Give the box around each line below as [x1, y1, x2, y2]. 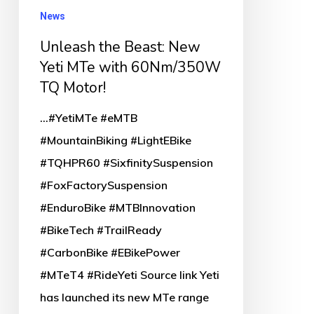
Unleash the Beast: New [39, 37, 200, 57]
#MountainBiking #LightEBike [39, 133, 191, 148]
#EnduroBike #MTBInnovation [39, 200, 196, 215]
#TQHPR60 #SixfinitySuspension [39, 156, 213, 170]
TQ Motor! [39, 78, 106, 98]
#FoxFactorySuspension [39, 178, 168, 193]
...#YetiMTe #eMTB [39, 111, 137, 125]
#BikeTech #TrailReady [39, 223, 162, 238]
